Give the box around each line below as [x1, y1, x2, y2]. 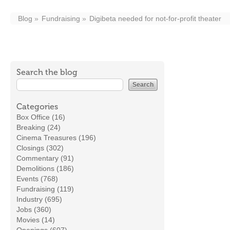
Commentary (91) [16, 154, 74, 162]
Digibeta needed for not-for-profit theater [89, 14, 221, 23]
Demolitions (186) [16, 164, 74, 172]
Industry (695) [16, 195, 62, 203]
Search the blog [16, 67, 78, 77]
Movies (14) [16, 216, 55, 224]
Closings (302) [16, 144, 64, 152]
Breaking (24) [16, 123, 61, 131]
